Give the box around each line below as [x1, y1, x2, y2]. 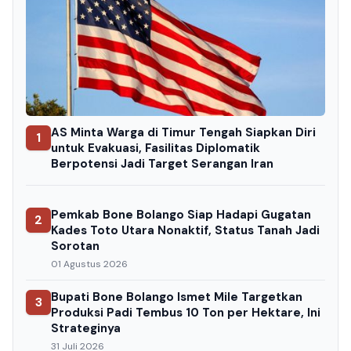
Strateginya [51, 320, 121, 336]
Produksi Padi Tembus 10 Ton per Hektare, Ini [51, 305, 320, 320]
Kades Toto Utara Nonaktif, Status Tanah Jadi [51, 223, 320, 238]
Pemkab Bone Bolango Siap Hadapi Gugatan [51, 207, 311, 223]
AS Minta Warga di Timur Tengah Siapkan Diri [51, 125, 316, 140]
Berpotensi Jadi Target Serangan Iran [51, 156, 273, 172]
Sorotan [51, 238, 100, 254]
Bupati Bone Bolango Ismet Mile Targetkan [51, 289, 302, 305]
